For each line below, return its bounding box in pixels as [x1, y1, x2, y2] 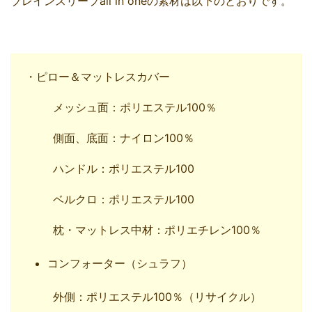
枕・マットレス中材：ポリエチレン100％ [53, 223, 261, 237]
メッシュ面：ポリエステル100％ [53, 100, 217, 115]
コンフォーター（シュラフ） [47, 256, 192, 271]
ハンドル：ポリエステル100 [53, 162, 194, 176]
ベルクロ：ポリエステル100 [53, 192, 194, 207]
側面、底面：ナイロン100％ [53, 131, 194, 146]
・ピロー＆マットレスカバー [25, 70, 170, 84]
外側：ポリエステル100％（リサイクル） [53, 290, 261, 304]
